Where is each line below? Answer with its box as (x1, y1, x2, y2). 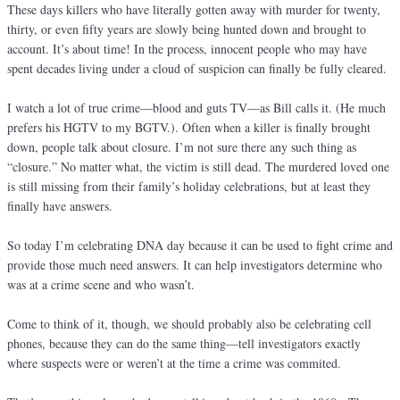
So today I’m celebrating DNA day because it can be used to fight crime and (7, 237, 393, 254)
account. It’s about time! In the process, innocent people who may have (7, 40, 367, 58)
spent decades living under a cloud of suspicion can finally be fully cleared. (7, 60, 387, 78)
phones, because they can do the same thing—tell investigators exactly (7, 335, 361, 353)
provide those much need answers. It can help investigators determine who (7, 256, 382, 274)
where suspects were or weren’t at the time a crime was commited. (7, 354, 341, 372)
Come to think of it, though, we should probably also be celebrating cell (7, 315, 371, 333)
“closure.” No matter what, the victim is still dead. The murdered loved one (7, 158, 389, 176)
